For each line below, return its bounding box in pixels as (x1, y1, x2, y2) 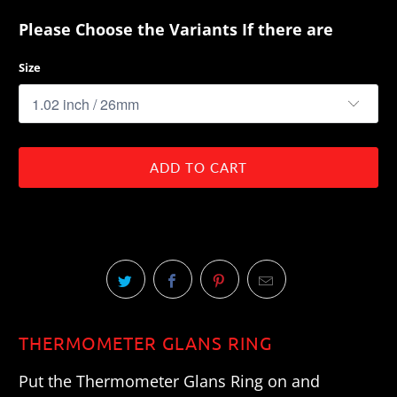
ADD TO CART (150, 160, 247, 176)
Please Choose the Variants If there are (19, 19, 334, 41)
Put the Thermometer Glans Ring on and (19, 370, 321, 393)
